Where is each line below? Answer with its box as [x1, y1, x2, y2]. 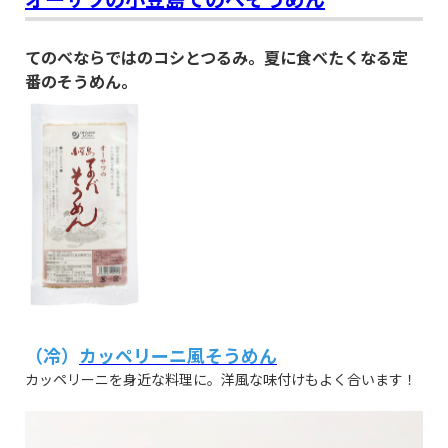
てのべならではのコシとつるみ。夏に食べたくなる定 [25, 45, 408, 70]
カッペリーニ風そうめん [79, 341, 277, 368]
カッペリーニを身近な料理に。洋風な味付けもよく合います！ [25, 368, 417, 389]
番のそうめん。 [25, 69, 137, 94]
